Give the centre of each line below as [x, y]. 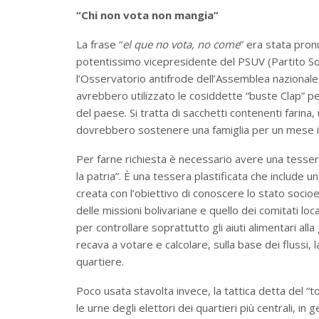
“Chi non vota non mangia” [147, 15]
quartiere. [100, 262]
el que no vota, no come [181, 45]
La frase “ [99, 45]
